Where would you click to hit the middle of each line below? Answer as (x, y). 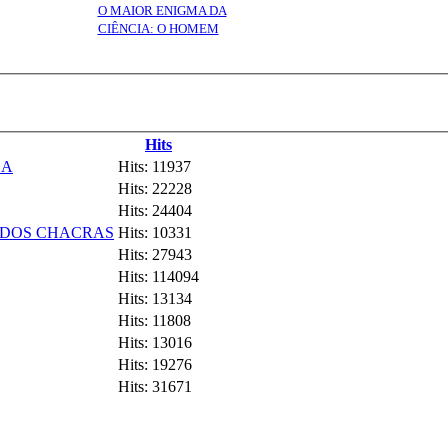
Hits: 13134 (155, 298)
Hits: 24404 (155, 210)
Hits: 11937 (154, 166)
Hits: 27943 (155, 254)
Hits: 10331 (155, 232)
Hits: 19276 (155, 364)
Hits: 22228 (155, 188)
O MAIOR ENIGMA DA (162, 10)
